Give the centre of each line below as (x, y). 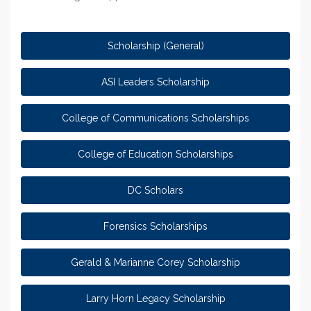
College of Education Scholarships (155, 154)
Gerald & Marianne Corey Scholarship (155, 262)
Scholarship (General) (155, 45)
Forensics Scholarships (155, 226)
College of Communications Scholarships (155, 118)
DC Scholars (155, 190)
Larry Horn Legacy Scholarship (155, 298)
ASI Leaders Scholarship (155, 82)
